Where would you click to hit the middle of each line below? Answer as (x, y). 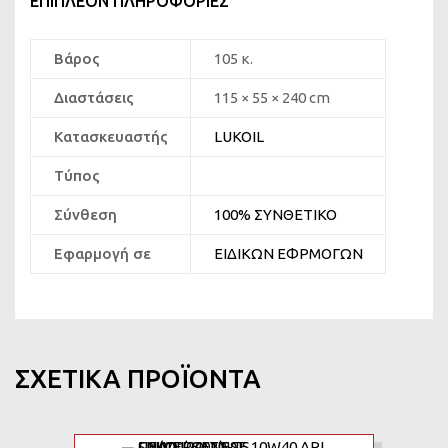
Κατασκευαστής (110, 136)
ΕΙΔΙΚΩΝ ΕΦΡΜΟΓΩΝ (288, 253)
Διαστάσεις (93, 97)
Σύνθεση (85, 214)
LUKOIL (238, 136)
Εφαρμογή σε (102, 253)
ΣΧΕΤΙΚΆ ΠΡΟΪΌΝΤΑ (138, 378)
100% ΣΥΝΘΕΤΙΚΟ (275, 214)
